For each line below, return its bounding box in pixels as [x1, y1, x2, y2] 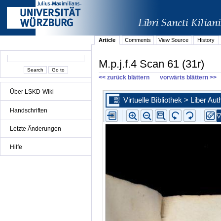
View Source [158, 37, 189, 43]
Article [99, 37, 116, 43]
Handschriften [10, 107, 47, 114]
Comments [124, 37, 151, 43]
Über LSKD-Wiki [10, 88, 54, 96]
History [197, 37, 215, 43]
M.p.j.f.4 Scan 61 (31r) [99, 57, 204, 70]
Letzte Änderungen [10, 125, 61, 132]
